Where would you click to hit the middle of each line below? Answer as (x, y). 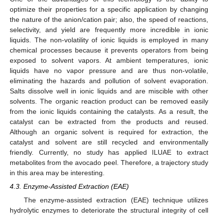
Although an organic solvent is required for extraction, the (109, 132)
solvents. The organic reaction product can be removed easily (109, 101)
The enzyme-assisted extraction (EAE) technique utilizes (116, 200)
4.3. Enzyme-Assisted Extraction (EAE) (69, 186)
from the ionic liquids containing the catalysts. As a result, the (109, 111)
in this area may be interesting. (57, 173)
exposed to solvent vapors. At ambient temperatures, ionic (109, 60)
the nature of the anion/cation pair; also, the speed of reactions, (109, 19)
